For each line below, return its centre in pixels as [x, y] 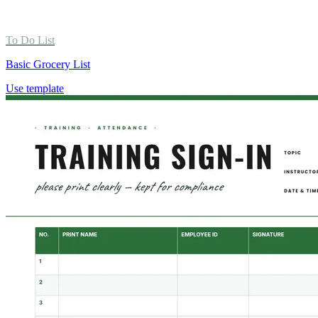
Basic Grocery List [48, 64]
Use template [35, 88]
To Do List [30, 40]
